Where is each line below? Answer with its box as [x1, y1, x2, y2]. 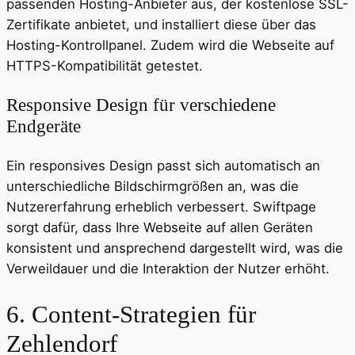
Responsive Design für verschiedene [6, 94, 276, 116]
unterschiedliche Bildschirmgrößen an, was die [6, 178, 299, 195]
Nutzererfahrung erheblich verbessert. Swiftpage [6, 199, 316, 216]
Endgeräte [6, 116, 81, 137]
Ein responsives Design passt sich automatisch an [6, 158, 320, 174]
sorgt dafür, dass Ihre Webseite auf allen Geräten [6, 219, 313, 236]
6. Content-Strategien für [6, 300, 256, 329]
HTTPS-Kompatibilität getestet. [6, 57, 203, 74]
